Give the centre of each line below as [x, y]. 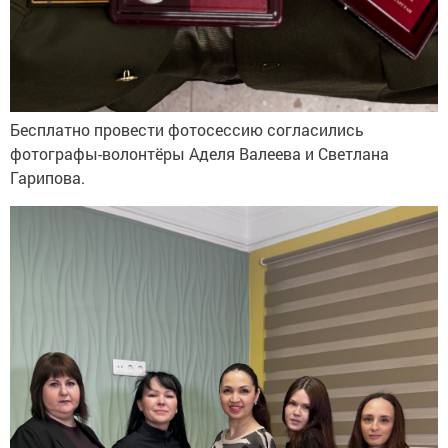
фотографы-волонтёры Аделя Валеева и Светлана [199, 153]
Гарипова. [47, 177]
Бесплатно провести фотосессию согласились [187, 129]
